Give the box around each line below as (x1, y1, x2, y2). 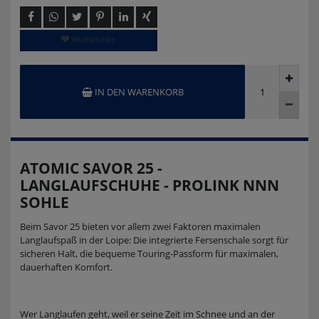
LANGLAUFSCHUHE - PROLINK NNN (20, 174, 279, 195)
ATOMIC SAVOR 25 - (20, 157, 162, 178)
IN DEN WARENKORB (94, 85, 184, 98)
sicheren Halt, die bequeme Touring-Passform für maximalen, (20, 246, 278, 260)
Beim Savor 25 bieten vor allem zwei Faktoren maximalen (20, 219, 261, 233)
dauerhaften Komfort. (20, 260, 113, 273)
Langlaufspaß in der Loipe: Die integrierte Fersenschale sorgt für (20, 233, 288, 246)
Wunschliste (71, 33, 116, 45)
